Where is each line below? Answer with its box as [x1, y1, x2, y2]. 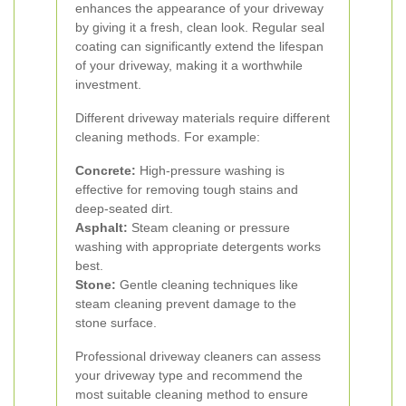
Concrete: [75, 163, 136, 178]
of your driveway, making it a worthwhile [75, 58, 303, 72]
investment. [75, 77, 141, 92]
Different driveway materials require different [75, 111, 330, 125]
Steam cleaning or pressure [128, 220, 290, 235]
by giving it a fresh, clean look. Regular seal [75, 20, 324, 34]
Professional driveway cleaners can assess [75, 349, 321, 363]
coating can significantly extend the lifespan [75, 39, 324, 53]
